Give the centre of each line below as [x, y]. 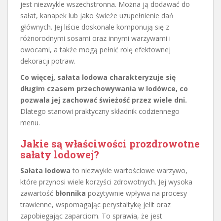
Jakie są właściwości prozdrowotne [110, 143]
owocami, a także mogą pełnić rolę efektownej [95, 49]
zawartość [38, 193]
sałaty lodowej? [60, 154]
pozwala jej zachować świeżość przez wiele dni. [104, 100]
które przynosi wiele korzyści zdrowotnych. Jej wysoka [106, 182]
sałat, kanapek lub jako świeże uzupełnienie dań [97, 15]
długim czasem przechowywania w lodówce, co [104, 88]
